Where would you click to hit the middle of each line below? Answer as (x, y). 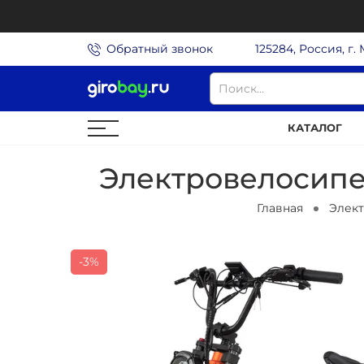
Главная (279, 208)
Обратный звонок (160, 49)
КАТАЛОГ (315, 128)
